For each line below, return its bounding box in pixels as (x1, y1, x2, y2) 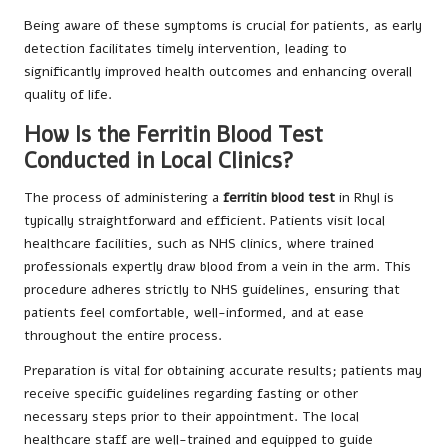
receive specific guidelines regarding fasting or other (24, 384, 358, 404)
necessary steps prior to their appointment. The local (24, 407, 359, 427)
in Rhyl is (335, 188, 394, 208)
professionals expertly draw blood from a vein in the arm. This (24, 257, 411, 277)
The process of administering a (24, 188, 223, 208)
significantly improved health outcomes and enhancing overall (24, 62, 412, 82)
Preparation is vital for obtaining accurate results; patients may (24, 361, 422, 381)
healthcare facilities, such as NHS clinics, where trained (24, 234, 374, 254)
